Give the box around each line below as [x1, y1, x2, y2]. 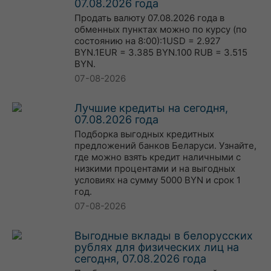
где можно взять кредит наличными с [74, 151, 241, 163]
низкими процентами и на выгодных [74, 163, 235, 174]
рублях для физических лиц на [74, 241, 239, 253]
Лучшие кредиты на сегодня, [74, 102, 228, 114]
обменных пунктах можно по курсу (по [74, 24, 247, 35]
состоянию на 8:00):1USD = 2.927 [74, 35, 221, 47]
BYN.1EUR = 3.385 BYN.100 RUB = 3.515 [74, 47, 247, 58]
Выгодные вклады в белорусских [74, 229, 253, 242]
